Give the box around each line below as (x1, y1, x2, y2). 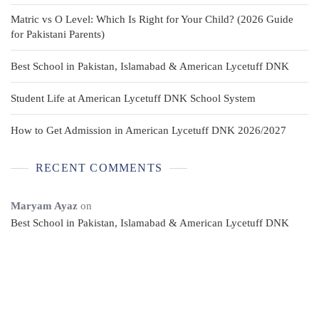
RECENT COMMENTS (36, 162, 162, 174)
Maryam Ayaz (11, 200, 78, 211)
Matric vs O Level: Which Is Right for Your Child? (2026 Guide (11, 14, 293, 25)
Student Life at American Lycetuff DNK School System (11, 93, 256, 104)
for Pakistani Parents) (11, 28, 105, 40)
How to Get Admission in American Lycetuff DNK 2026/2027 (11, 125, 286, 136)
